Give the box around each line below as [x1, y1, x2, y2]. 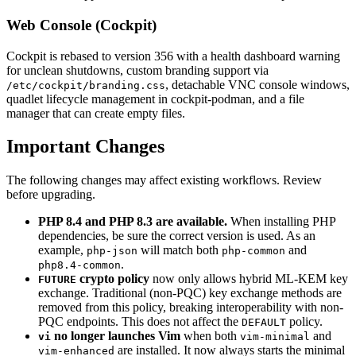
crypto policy [76, 272, 149, 286]
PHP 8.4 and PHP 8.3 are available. [38, 215, 227, 229]
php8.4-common [38, 259, 121, 272]
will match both [137, 243, 222, 257]
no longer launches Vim [51, 329, 180, 343]
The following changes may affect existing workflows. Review [6, 173, 322, 188]
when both [180, 329, 240, 343]
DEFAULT [242, 316, 286, 329]
